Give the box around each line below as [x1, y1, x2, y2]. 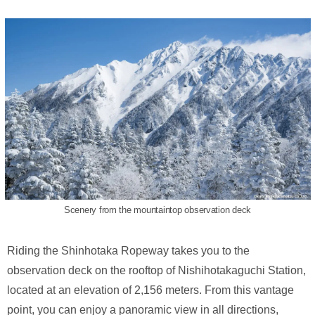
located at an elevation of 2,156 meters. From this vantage [7, 283, 294, 296]
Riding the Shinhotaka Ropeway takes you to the [7, 244, 250, 257]
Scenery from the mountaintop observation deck [63, 204, 252, 215]
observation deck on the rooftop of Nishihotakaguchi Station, [7, 264, 306, 276]
